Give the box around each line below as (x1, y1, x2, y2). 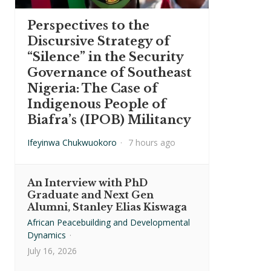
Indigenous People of (27, 97, 166, 111)
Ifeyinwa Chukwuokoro (27, 137, 117, 148)
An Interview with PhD (27, 177, 148, 189)
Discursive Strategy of (27, 34, 170, 48)
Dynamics (27, 229, 66, 241)
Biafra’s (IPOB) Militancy (27, 113, 191, 127)
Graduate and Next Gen (27, 189, 154, 201)
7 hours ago (128, 137, 175, 148)
